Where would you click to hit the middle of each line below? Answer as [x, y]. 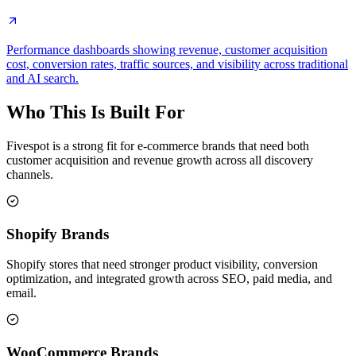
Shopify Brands [58, 234]
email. [21, 293]
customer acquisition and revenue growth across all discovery [160, 160]
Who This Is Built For [96, 112]
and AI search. [43, 79]
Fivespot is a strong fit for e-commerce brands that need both [158, 145]
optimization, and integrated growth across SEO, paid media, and [169, 279]
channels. [30, 174]
